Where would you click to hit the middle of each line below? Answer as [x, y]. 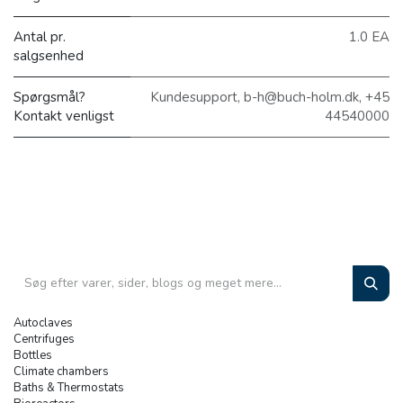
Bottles [33, 355]
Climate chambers [61, 371]
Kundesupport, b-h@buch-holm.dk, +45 [270, 98]
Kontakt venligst [64, 116]
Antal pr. [40, 37]
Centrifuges [44, 339]
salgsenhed [49, 56]
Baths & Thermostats [69, 387]
